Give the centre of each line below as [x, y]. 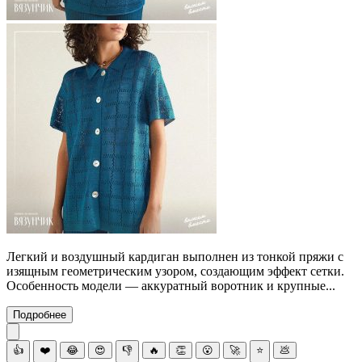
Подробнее [40, 314]
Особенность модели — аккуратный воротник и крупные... [171, 285]
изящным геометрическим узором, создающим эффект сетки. [175, 271]
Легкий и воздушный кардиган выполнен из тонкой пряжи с [175, 256]
